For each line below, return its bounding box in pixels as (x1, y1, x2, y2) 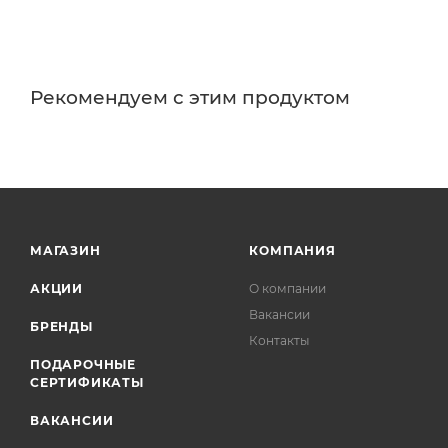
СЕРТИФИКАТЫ (30, 375, 144, 391)
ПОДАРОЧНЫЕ (30, 357, 137, 373)
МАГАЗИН (30, 243, 101, 259)
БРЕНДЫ (30, 319, 93, 335)
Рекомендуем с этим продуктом (30, 86, 350, 109)
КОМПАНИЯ (249, 243, 336, 259)
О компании (249, 281, 327, 297)
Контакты (249, 333, 311, 349)
